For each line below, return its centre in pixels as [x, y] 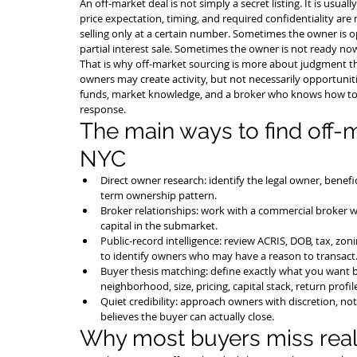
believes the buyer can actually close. [187, 316]
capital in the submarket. [159, 226]
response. [103, 109]
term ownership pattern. [159, 195]
